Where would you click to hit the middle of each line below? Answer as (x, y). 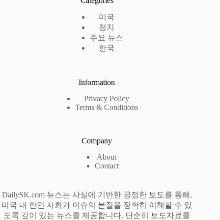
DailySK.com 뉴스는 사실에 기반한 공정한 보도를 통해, (97, 195)
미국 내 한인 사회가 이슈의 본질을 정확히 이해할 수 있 (97, 205)
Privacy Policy (107, 98)
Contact (107, 166)
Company (97, 141)
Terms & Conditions (107, 107)
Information (97, 82)
